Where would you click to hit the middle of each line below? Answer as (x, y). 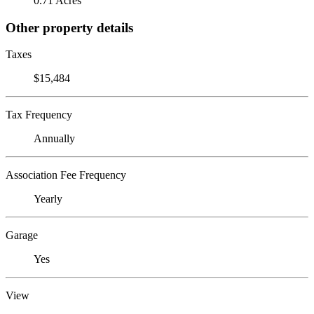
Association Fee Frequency (66, 175)
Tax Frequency (39, 115)
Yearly (48, 199)
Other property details (69, 27)
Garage (22, 235)
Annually (54, 139)
